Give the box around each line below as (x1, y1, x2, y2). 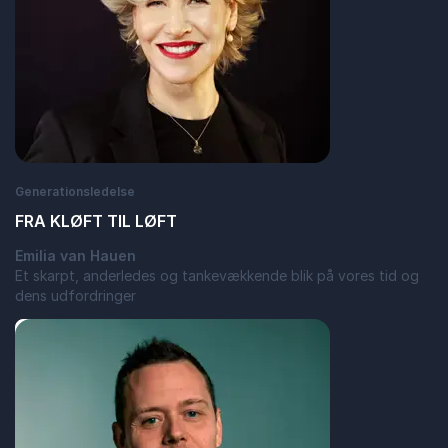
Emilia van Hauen (15, 247, 136, 264)
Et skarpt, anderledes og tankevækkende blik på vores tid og (15, 267, 419, 284)
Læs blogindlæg (30, 331, 142, 348)
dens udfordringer (15, 287, 136, 304)
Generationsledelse (15, 184, 135, 199)
